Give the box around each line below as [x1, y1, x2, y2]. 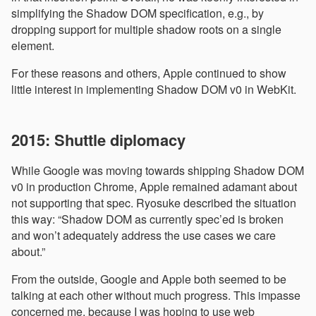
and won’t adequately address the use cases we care [11, 227, 276, 244]
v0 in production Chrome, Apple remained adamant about [11, 178, 297, 195]
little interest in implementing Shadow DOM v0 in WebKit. [11, 81, 296, 98]
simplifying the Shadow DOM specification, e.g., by [11, 5, 264, 22]
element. [11, 37, 54, 54]
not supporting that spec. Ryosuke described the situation [11, 195, 296, 212]
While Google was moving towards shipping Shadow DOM [11, 162, 304, 179]
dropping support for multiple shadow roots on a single [11, 21, 281, 38]
